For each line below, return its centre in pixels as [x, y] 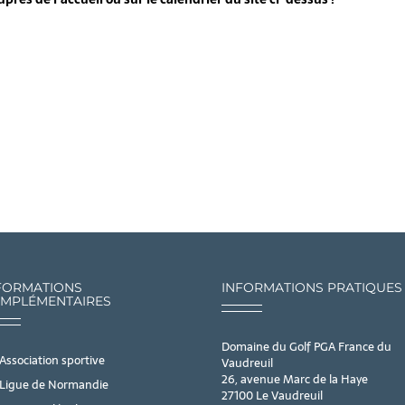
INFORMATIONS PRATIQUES [312, 288]
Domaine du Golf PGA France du [307, 347]
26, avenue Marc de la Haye [295, 380]
